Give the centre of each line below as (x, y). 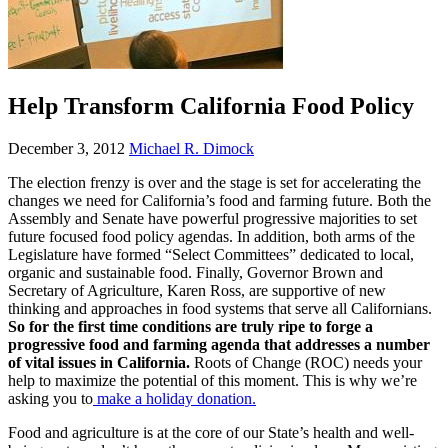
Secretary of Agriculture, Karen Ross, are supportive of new (197, 290)
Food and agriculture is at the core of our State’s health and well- (211, 432)
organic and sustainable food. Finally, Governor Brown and (195, 272)
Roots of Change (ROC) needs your (308, 362)
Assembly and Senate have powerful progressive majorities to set (212, 218)
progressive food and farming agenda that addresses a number (219, 344)
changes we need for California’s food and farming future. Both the (219, 200)
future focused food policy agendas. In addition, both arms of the (211, 236)
